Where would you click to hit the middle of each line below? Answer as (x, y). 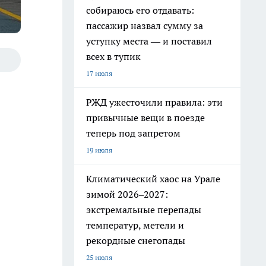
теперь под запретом (133, 133)
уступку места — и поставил (149, 41)
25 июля (99, 257)
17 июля (99, 73)
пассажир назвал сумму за (145, 26)
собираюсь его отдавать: (140, 10)
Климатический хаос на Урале (153, 179)
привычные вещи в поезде (145, 118)
